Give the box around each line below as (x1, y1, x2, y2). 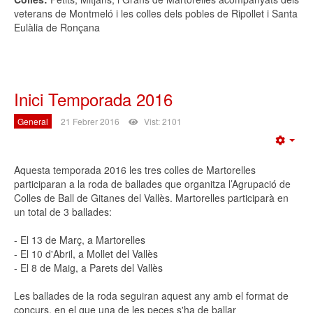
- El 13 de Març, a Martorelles (14, 232, 145, 247)
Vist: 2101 (144, 115, 182, 127)
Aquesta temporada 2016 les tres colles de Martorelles (14, 162, 256, 177)
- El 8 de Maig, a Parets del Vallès (14, 260, 163, 275)
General (17, 115, 48, 127)
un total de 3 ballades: (14, 204, 112, 219)
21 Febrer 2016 (61, 115, 119, 127)
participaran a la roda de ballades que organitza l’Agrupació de (14, 176, 291, 191)
